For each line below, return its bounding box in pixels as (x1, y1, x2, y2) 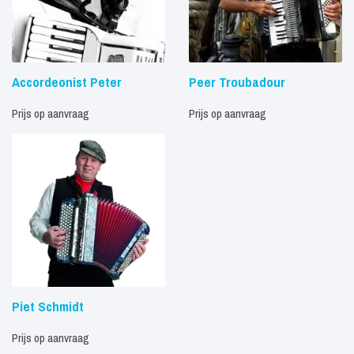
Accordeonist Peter (12, 73, 122, 91)
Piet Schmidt (12, 297, 84, 315)
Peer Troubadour (189, 73, 285, 91)
